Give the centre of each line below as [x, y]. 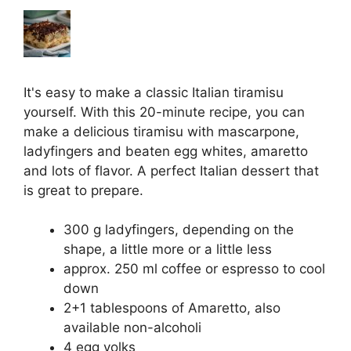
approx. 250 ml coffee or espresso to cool [194, 269]
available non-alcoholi [132, 328]
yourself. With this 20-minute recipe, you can [164, 112]
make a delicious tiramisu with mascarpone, [161, 131]
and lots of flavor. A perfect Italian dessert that [171, 170]
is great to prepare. [83, 190]
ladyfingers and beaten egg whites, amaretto [166, 151]
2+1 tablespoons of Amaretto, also [172, 308]
